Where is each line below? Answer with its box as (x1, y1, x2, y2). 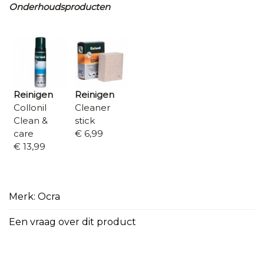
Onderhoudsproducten (9, 1, 110, 13)
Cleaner (75, 102, 110, 114)
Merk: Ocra (9, 190, 60, 202)
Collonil (13, 102, 47, 114)
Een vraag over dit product (9, 216, 136, 227)
